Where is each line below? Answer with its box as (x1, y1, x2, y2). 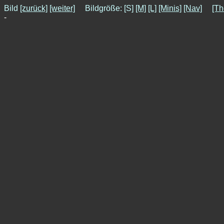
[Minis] (158, 4, 181, 12)
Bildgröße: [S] (75, 4, 135, 12)
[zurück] (20, 4, 47, 12)
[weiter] (49, 4, 75, 12)
